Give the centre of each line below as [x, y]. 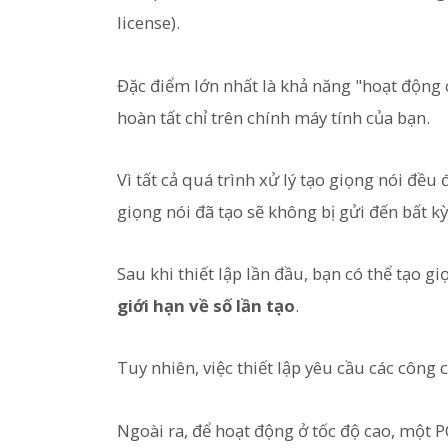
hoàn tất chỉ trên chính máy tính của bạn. [273, 117]
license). [148, 23]
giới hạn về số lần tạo [206, 306]
